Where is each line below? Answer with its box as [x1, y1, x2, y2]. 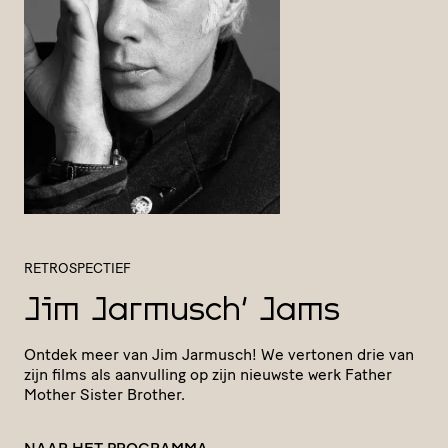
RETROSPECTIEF [24, 259, 131, 277]
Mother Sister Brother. [24, 384, 185, 404]
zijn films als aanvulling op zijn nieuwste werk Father [24, 364, 392, 384]
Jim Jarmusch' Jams [24, 295, 340, 328]
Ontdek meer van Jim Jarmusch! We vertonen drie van [24, 344, 414, 364]
